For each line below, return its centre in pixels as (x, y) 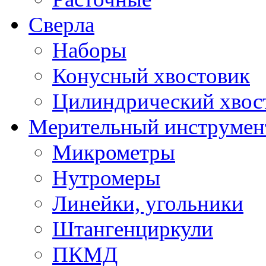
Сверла (61, 25)
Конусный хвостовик (151, 76)
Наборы (89, 50)
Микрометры (114, 153)
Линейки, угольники (148, 204)
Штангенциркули (133, 229)
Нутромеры (106, 178)
